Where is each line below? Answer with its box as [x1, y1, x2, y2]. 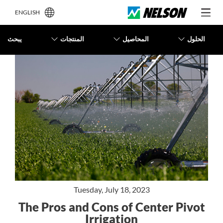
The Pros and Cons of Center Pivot [18, 200, 205, 215]
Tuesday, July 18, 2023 [73, 185, 150, 195]
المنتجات [60, 35, 85, 43]
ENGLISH [15, 8, 40, 16]
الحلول [187, 35, 205, 43]
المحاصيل [122, 35, 149, 43]
